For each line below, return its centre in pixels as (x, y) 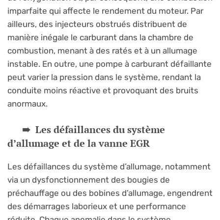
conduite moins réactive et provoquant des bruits (103, 91)
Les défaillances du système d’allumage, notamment (109, 166)
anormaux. (27, 104)
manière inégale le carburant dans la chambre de (100, 38)
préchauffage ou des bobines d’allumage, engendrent (110, 193)
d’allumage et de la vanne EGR (79, 143)
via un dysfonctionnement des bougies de (89, 179)
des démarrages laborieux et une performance (97, 206)
